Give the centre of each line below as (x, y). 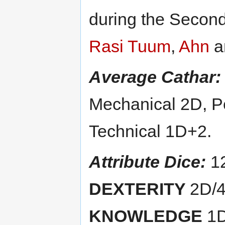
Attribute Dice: (147, 161)
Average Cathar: (155, 77)
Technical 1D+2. (150, 131)
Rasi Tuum (130, 46)
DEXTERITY (139, 189)
